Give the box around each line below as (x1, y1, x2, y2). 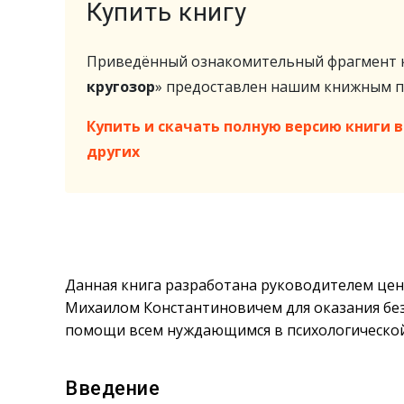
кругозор (87, 77, 155, 96)
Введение (65, 377, 161, 399)
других (87, 142, 140, 161)
